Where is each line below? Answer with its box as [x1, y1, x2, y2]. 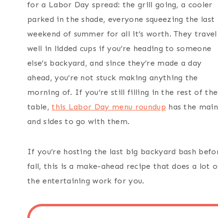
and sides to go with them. [27, 116, 130, 126]
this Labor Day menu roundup [52, 102, 166, 111]
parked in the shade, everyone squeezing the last [27, 14, 215, 24]
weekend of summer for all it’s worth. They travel [27, 29, 217, 38]
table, [27, 102, 52, 111]
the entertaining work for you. [27, 176, 145, 185]
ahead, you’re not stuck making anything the [27, 73, 198, 82]
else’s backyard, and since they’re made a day [27, 58, 202, 68]
